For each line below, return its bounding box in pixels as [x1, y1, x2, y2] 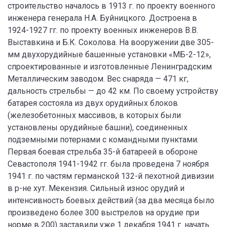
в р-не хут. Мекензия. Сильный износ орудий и [8, 183, 184, 193]
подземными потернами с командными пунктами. [8, 135, 199, 144]
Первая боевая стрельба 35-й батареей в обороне [8, 147, 198, 157]
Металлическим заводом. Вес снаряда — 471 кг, [8, 74, 188, 84]
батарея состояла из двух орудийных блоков [8, 98, 178, 108]
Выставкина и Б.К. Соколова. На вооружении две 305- [8, 37, 214, 47]
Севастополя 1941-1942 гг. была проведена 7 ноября [8, 159, 209, 169]
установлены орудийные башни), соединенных [8, 123, 187, 132]
